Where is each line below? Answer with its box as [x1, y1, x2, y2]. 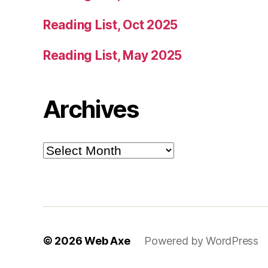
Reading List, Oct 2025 [43, 17, 178, 32]
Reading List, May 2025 [43, 47, 182, 63]
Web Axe [84, 234, 130, 247]
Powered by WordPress [144, 234, 258, 247]
